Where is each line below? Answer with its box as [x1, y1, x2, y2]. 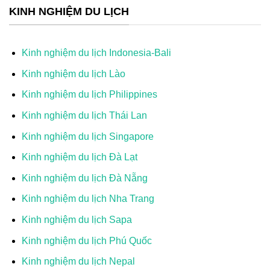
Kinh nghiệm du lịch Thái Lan [21, 110, 147, 121]
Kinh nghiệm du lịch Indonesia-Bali [21, 48, 171, 58]
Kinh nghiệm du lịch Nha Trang [21, 193, 154, 204]
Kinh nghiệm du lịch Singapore [21, 131, 154, 142]
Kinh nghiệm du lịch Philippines [21, 89, 157, 100]
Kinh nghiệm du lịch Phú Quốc [21, 235, 152, 246]
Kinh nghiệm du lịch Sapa [21, 214, 132, 225]
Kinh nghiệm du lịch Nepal [21, 256, 135, 267]
